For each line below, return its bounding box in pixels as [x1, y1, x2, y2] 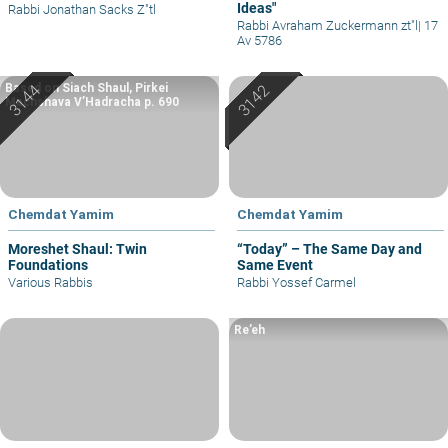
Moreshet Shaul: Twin [8, 241, 147, 258]
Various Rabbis [8, 275, 93, 291]
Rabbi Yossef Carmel [237, 275, 356, 291]
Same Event [237, 257, 313, 274]
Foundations [8, 257, 88, 274]
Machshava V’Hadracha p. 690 [5, 94, 179, 109]
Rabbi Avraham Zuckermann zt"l [237, 17, 418, 33]
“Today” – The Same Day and [237, 241, 422, 258]
